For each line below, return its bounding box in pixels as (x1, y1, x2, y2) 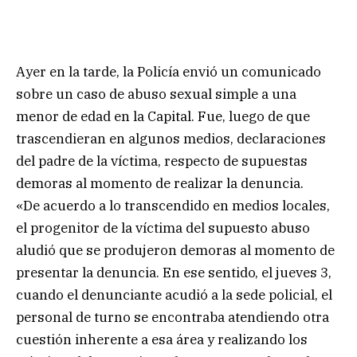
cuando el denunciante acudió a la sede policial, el (16, 285, 332, 304)
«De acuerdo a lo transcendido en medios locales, (16, 196, 330, 214)
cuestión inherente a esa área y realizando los (16, 330, 308, 348)
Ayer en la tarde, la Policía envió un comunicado (16, 62, 321, 80)
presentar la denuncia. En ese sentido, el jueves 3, (16, 263, 331, 281)
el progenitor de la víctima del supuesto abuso (16, 218, 310, 237)
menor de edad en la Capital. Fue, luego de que (16, 107, 310, 125)
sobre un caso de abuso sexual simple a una (16, 84, 296, 103)
